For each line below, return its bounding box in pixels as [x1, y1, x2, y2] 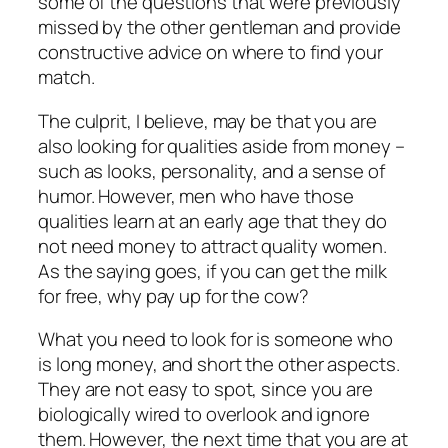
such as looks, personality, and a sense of [38, 157, 385, 184]
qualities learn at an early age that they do [38, 207, 387, 234]
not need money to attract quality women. [38, 232, 387, 259]
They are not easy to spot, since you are [38, 376, 373, 403]
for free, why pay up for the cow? [38, 282, 309, 309]
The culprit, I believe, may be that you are [38, 107, 377, 134]
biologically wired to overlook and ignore [38, 401, 370, 428]
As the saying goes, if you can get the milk [38, 257, 387, 284]
